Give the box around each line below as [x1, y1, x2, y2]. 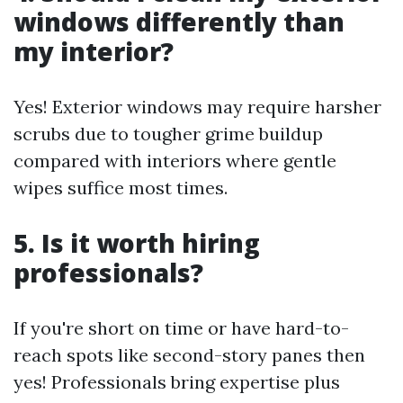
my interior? [13, 34, 174, 68]
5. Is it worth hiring [13, 226, 260, 260]
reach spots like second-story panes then [13, 344, 365, 366]
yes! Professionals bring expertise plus [13, 371, 340, 393]
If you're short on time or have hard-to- [13, 317, 349, 339]
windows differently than [13, 4, 345, 39]
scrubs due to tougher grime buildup [13, 122, 323, 145]
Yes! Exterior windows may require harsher [13, 95, 381, 118]
